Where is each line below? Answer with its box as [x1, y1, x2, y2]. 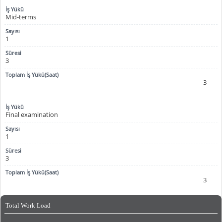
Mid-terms [5, 12, 36, 22]
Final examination [5, 110, 58, 119]
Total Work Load [5, 202, 51, 210]
